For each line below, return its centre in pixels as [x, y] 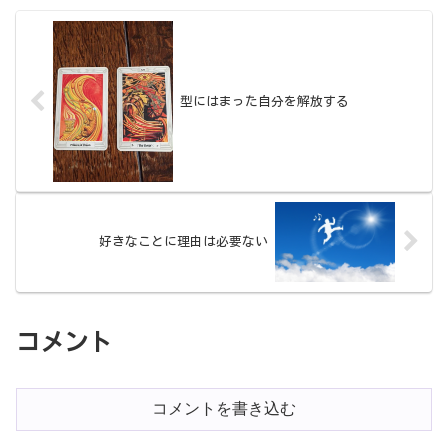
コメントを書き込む [224, 408]
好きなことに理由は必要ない [184, 242]
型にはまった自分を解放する [264, 102]
